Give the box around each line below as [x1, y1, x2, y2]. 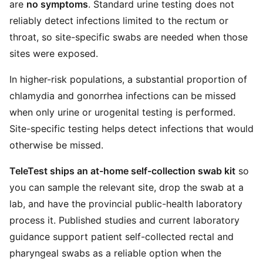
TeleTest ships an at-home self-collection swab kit [9, 165, 235, 177]
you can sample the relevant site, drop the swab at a [9, 181, 244, 193]
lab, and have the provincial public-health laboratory [9, 198, 242, 210]
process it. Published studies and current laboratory [9, 214, 240, 226]
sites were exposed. [9, 48, 98, 59]
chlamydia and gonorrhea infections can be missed [9, 90, 236, 102]
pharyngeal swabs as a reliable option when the [9, 247, 221, 259]
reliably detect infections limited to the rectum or [9, 15, 228, 26]
